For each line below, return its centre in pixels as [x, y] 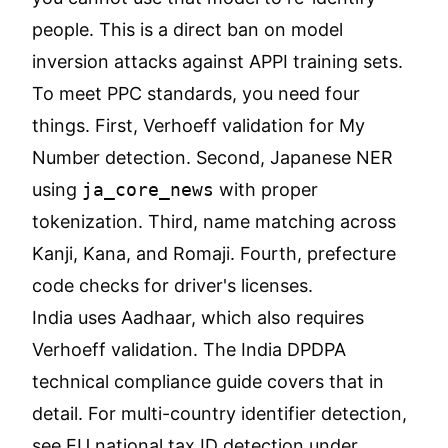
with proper [266, 189]
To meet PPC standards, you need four [196, 93]
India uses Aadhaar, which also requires [198, 317]
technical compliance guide [147, 381]
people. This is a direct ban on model [187, 29]
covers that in [323, 381]
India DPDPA [293, 349]
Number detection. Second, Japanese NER [212, 157]
